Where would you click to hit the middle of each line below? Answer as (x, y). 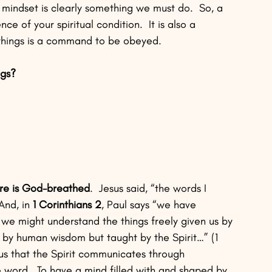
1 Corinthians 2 (67, 205)
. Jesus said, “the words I (150, 189)
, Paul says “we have (150, 205)
